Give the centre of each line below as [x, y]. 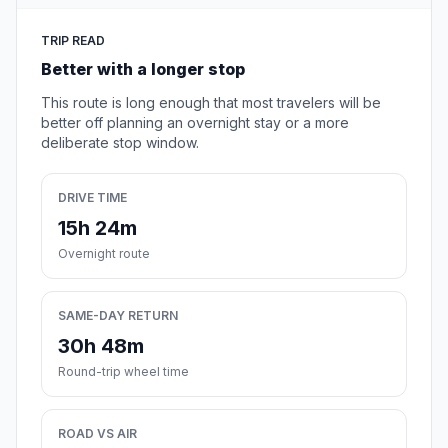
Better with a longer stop [143, 69]
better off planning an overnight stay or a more [195, 123]
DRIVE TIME [92, 198]
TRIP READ [73, 41]
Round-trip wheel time [123, 372]
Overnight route [104, 254]
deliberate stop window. [120, 143]
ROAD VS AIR [97, 434]
